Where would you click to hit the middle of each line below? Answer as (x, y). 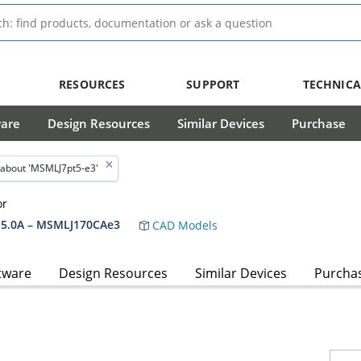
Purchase (319, 123)
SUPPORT (213, 84)
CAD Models (183, 225)
